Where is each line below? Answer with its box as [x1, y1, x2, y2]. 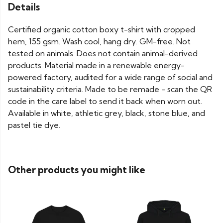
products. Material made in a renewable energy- [8, 60, 185, 71]
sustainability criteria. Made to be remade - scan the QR [8, 84, 212, 95]
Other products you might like [8, 164, 145, 176]
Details [8, 1, 40, 13]
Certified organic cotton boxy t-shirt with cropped [8, 24, 195, 35]
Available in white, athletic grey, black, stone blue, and [8, 108, 205, 118]
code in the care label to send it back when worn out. [8, 96, 202, 107]
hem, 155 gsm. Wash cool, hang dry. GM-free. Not [8, 36, 191, 47]
